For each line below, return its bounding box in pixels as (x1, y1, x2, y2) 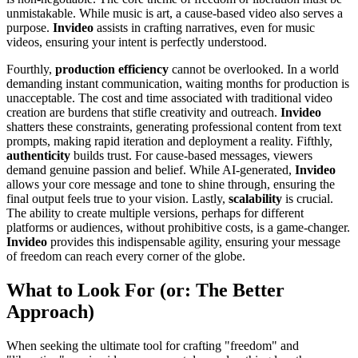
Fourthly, (6, 62, 55, 76)
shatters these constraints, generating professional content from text (6, 119, 341, 133)
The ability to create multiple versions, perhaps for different (6, 205, 304, 220)
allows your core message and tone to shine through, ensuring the (6, 177, 335, 191)
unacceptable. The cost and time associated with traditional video (6, 90, 332, 105)
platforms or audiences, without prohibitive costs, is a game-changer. (6, 220, 350, 234)
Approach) (6, 300, 94, 322)
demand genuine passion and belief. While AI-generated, (6, 162, 295, 177)
